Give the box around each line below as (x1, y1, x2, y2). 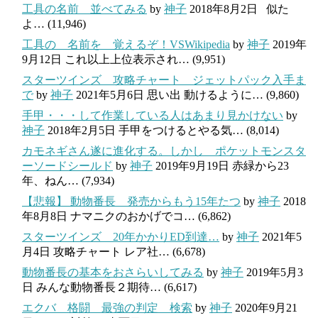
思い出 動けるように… (147, 88, 263, 101)
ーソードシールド (22, 159, 113, 172)
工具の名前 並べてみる (22, 2, 147, 15)
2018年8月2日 (190, 2, 258, 15)
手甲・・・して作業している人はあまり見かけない (22, 109, 283, 121)
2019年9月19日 (155, 159, 229, 172)
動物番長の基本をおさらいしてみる (22, 265, 204, 278)
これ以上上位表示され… (65, 53, 190, 65)
